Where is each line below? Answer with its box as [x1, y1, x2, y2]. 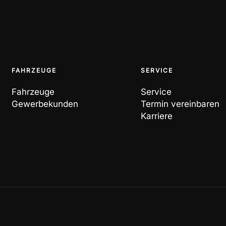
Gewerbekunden [11, 99, 78, 109]
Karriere [140, 111, 173, 121]
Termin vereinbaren [140, 99, 219, 109]
